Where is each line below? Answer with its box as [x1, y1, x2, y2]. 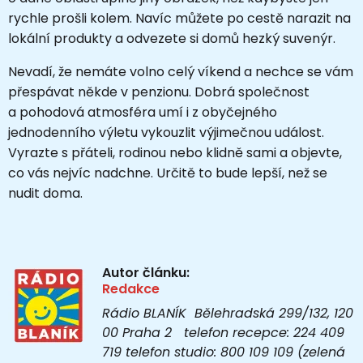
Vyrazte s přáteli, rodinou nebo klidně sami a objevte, [8, 143, 342, 162]
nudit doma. [8, 183, 83, 203]
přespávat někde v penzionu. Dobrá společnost [8, 82, 310, 101]
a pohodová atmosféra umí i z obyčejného [8, 102, 277, 122]
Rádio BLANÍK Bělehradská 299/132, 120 [102, 303, 353, 322]
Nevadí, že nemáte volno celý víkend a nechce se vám [8, 62, 353, 81]
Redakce [102, 279, 160, 298]
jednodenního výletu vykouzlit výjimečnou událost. [8, 122, 324, 142]
